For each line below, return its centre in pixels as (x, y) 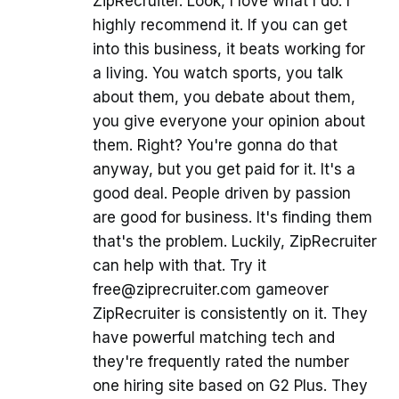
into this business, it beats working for (229, 49)
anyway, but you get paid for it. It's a (224, 169)
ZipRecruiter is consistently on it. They (230, 313)
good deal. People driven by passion (222, 193)
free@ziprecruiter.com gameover (211, 289)
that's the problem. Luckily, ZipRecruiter (235, 241)
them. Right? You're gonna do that (215, 145)
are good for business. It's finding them (232, 217)
